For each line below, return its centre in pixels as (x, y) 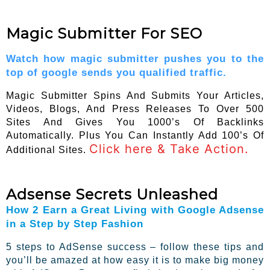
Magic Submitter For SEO (104, 33)
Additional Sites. (48, 149)
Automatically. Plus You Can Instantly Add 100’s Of (135, 135)
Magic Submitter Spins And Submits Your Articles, (135, 95)
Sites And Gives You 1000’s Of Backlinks (135, 122)
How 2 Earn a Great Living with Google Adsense (135, 210)
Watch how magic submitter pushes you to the (135, 58)
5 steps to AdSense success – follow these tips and (135, 247)
